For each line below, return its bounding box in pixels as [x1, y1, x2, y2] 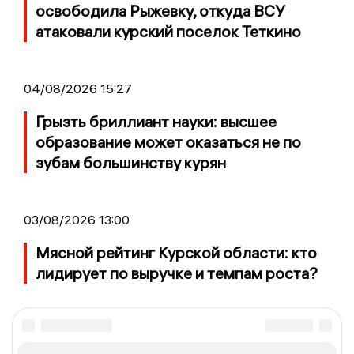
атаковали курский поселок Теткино [36, 21, 301, 42]
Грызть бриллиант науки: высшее [36, 111, 277, 132]
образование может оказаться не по [36, 132, 301, 153]
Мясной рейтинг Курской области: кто [36, 243, 317, 263]
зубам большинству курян [36, 153, 226, 173]
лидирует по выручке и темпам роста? [36, 263, 318, 284]
